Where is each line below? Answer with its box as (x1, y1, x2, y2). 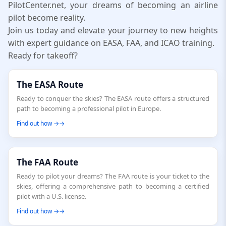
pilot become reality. (8, 12, 85, 23)
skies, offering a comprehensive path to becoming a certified (17, 182, 209, 191)
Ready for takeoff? (8, 50, 78, 61)
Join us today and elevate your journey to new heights (8, 25, 218, 36)
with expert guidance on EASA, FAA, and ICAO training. (8, 37, 214, 48)
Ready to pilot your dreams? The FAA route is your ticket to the (17, 172, 209, 181)
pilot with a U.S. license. (17, 192, 86, 201)
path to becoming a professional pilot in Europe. (17, 104, 161, 113)
